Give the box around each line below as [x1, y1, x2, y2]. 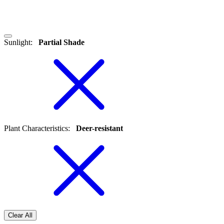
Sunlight [4, 38, 30, 47]
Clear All [8, 211, 32, 219]
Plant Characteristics [4, 124, 68, 133]
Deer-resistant [74, 124, 123, 133]
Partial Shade [36, 38, 84, 47]
